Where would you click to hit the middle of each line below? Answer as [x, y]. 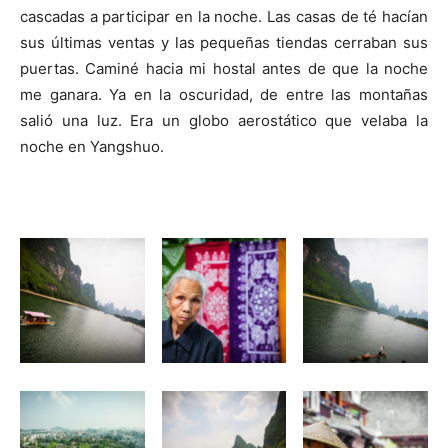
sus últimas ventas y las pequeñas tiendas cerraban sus [224, 43]
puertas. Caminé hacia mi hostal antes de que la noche [224, 69]
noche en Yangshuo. [92, 147]
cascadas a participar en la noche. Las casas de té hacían [224, 17]
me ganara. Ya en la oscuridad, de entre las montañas [224, 95]
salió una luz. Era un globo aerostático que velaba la [224, 121]
